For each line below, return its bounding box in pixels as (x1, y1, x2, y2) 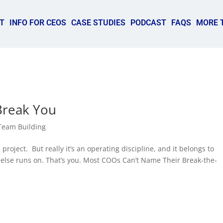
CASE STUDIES (71, 18, 125, 27)
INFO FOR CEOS (9, 18, 66, 27)
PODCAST (130, 18, 166, 27)
